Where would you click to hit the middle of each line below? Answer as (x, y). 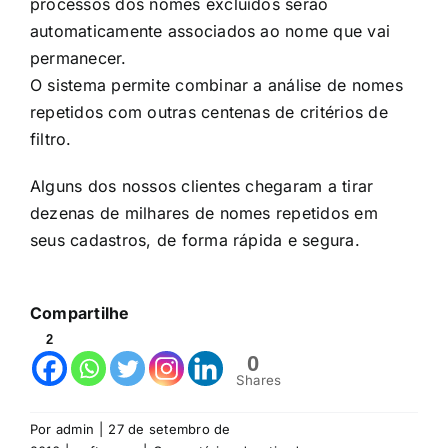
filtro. (51, 139)
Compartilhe (80, 313)
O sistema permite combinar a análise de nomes (216, 85)
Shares (259, 380)
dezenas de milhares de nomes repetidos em (204, 213)
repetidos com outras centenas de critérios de (209, 112)
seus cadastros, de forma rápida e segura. (195, 240)
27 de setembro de (169, 429)
